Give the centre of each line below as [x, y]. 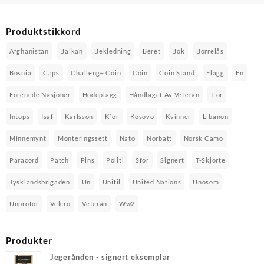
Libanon [215, 116]
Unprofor [24, 203]
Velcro [60, 203]
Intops [20, 116]
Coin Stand [177, 72]
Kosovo [142, 116]
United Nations [157, 181]
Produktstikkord [44, 32]
